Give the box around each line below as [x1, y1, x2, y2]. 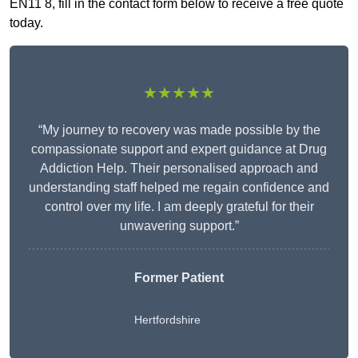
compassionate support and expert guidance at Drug [31, 142, 327, 157]
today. [10, 16, 43, 30]
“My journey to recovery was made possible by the [38, 123, 320, 137]
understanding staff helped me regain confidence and [29, 181, 329, 195]
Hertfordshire [134, 313, 201, 327]
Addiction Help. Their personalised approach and [40, 161, 318, 176]
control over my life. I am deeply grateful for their [44, 200, 314, 214]
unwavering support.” [119, 219, 239, 233]
